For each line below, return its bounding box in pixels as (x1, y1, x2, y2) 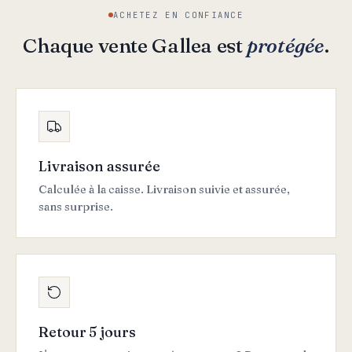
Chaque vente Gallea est (23, 33, 247, 59)
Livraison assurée (38, 157, 160, 176)
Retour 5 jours (38, 323, 136, 342)
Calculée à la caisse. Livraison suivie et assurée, (38, 182, 290, 197)
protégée (247, 33, 325, 59)
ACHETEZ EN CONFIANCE (112, 9, 244, 20)
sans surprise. (38, 200, 113, 214)
